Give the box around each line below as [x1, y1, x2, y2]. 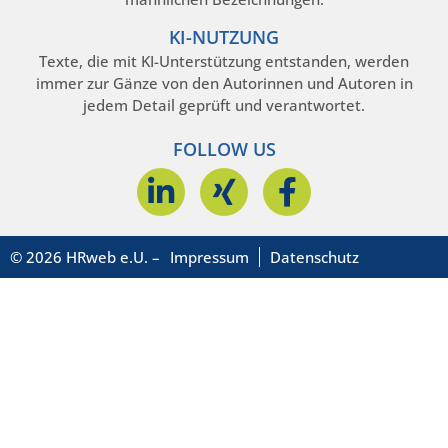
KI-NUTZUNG [169, 24, 279, 49]
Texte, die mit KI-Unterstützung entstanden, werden [39, 50, 409, 71]
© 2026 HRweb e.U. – [10, 246, 160, 267]
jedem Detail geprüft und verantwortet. [83, 94, 365, 115]
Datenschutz [270, 246, 359, 267]
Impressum [170, 246, 249, 267]
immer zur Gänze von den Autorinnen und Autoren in [35, 72, 413, 93]
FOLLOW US [172, 136, 276, 161]
